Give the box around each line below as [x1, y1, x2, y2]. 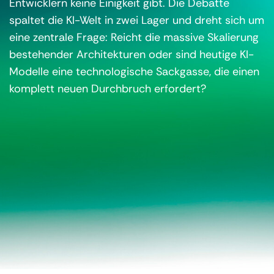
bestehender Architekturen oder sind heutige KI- [9, 47, 254, 62]
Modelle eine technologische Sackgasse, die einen [9, 64, 259, 79]
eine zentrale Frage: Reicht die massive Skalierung [9, 30, 259, 45]
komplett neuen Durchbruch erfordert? [9, 81, 206, 96]
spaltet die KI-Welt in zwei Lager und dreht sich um [9, 13, 264, 28]
